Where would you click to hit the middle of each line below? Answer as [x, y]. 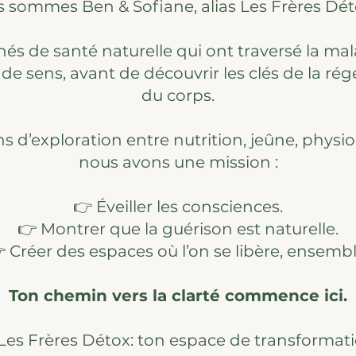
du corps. [178, 95]
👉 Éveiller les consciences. [178, 207]
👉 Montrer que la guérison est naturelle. [178, 229]
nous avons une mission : [178, 162]
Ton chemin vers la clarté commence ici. [178, 296]
